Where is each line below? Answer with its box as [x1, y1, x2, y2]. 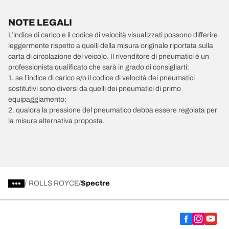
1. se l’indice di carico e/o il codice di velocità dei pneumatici [8, 74, 195, 82]
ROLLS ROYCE [29, 179, 79, 187]
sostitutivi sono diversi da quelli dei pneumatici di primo [8, 85, 181, 93]
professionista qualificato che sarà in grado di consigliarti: [8, 63, 189, 71]
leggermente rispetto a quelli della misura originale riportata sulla [8, 42, 213, 50]
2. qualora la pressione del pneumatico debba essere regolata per [8, 106, 217, 114]
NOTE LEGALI [8, 17, 72, 28]
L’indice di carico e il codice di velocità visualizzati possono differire [8, 31, 218, 39]
